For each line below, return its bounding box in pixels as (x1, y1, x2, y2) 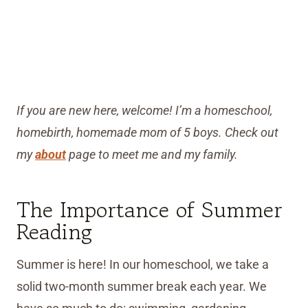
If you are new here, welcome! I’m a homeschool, (16, 103, 272, 118)
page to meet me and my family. (69, 147, 238, 162)
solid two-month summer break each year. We (16, 279, 267, 294)
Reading (16, 216, 92, 248)
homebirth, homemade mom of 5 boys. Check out (16, 125, 278, 140)
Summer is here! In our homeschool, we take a (16, 257, 269, 272)
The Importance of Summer (16, 194, 283, 226)
